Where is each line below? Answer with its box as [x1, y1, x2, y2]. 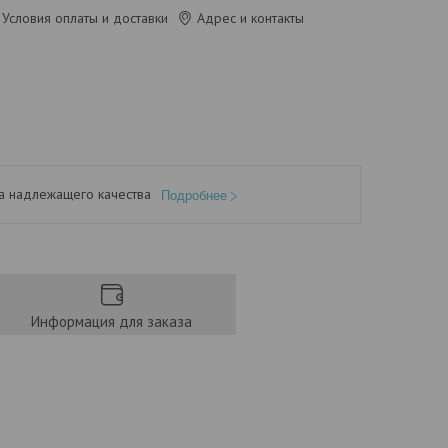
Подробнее [161, 188, 227, 203]
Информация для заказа [31, 312, 192, 331]
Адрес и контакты [196, 9, 304, 27]
